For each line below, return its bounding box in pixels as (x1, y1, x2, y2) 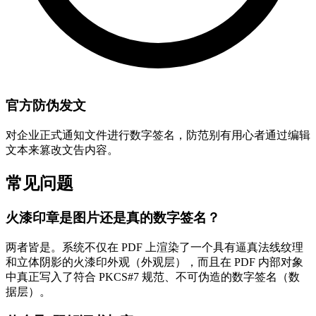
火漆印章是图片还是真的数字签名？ (6, 210, 220, 225)
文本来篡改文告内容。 (6, 144, 119, 157)
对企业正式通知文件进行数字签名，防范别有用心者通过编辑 (6, 129, 310, 142)
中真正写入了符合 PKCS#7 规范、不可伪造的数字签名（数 (6, 270, 300, 283)
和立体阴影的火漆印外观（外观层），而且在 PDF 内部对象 (6, 255, 303, 268)
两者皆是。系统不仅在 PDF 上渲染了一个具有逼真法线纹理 (6, 241, 303, 253)
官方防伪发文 (6, 98, 86, 114)
